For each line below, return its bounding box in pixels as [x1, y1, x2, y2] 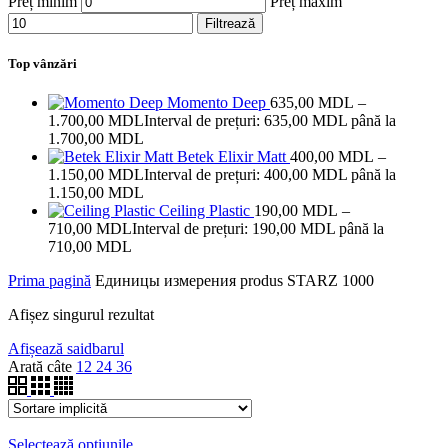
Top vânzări [8, 56, 77, 72]
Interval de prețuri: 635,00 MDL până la [144, 112, 396, 130]
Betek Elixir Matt [177, 148, 290, 166]
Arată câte [8, 358, 76, 376]
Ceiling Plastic [159, 202, 254, 220]
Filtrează [205, 15, 255, 31]
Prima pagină [8, 272, 91, 290]
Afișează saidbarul [8, 340, 124, 358]
